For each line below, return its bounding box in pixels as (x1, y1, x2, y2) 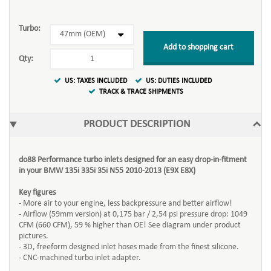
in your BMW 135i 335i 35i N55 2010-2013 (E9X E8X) (19, 166, 195, 175)
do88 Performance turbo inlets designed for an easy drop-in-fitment (19, 155, 247, 165)
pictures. (19, 232, 48, 241)
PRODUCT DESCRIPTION (83, 119, 191, 130)
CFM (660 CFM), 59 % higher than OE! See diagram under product (19, 221, 241, 230)
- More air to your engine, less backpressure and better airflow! (19, 199, 232, 208)
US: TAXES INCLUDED (64, 77, 127, 85)
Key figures (19, 188, 56, 197)
